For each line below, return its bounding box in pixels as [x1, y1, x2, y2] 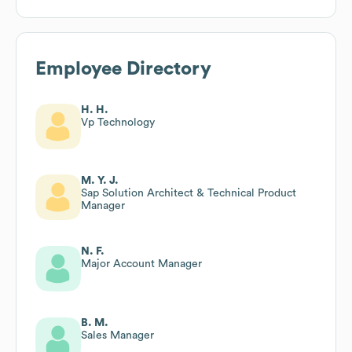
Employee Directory [35, 59, 211, 79]
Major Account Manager [81, 258, 202, 269]
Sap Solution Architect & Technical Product [81, 187, 296, 199]
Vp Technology [81, 116, 155, 128]
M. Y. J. [81, 174, 119, 186]
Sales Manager [81, 329, 154, 341]
